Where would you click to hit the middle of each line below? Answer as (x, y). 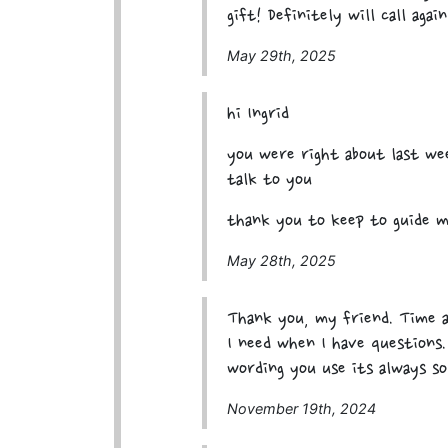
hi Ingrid (258, 114)
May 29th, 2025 (282, 55)
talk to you (270, 180)
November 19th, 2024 (302, 408)
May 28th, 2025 (282, 260)
